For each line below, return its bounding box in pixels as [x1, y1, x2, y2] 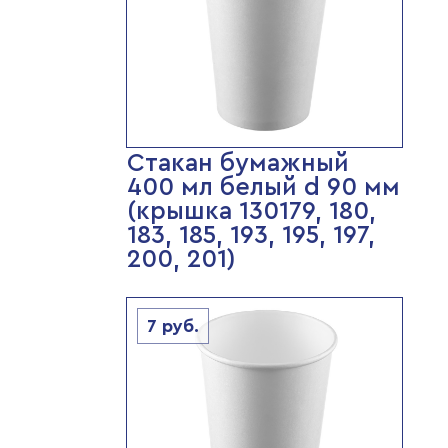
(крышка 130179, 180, [126, 199, 376, 224]
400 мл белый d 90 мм [126, 175, 400, 200]
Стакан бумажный [126, 151, 349, 176]
